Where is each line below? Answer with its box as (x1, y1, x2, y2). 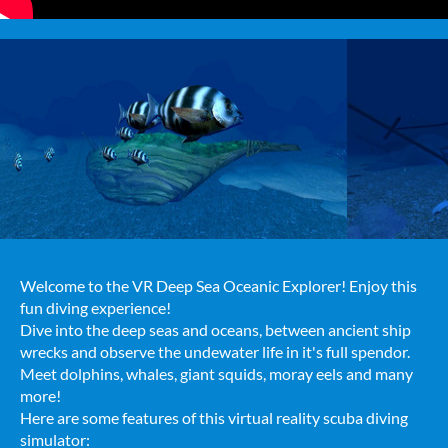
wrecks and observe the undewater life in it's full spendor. (20, 342, 410, 361)
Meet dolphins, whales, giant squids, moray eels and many (20, 364, 413, 383)
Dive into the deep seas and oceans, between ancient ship (20, 320, 411, 339)
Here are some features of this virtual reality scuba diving (20, 408, 408, 427)
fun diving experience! (20, 298, 171, 317)
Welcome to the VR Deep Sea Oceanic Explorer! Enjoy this (20, 276, 417, 295)
